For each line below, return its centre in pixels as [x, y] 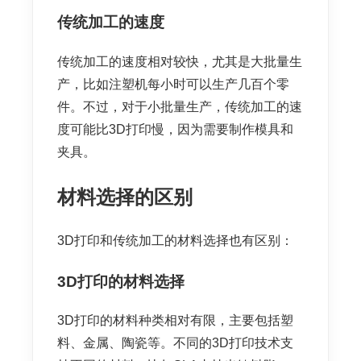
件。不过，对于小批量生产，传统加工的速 [180, 106]
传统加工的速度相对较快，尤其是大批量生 [180, 61]
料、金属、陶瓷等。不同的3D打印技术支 [175, 343]
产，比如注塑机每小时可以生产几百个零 [173, 84]
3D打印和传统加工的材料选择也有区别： [175, 241]
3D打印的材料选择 [121, 281]
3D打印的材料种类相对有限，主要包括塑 [175, 321]
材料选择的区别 [125, 197]
